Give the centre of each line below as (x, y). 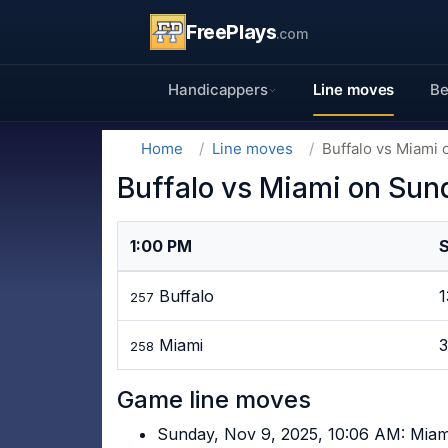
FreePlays (231, 32)
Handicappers (218, 89)
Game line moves (214, 399)
